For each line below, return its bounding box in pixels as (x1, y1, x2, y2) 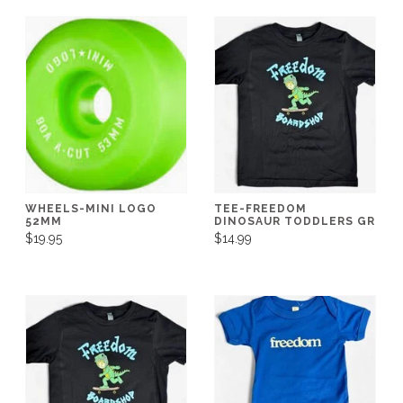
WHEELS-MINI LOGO (25, 201, 157, 215)
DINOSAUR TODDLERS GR (214, 214, 375, 228)
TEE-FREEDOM (214, 201, 307, 215)
